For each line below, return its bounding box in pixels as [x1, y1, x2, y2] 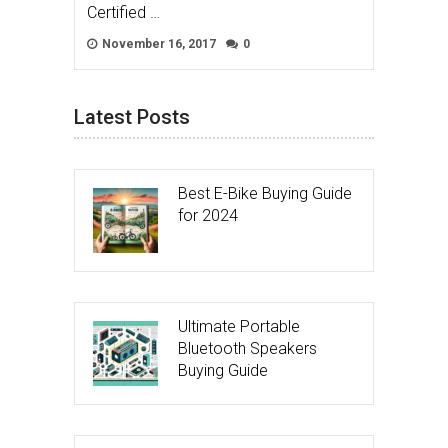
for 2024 [178, 206, 238, 226]
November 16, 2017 [99, 37, 216, 52]
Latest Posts [74, 105, 190, 130]
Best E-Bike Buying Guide [178, 184, 352, 204]
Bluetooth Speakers [178, 339, 317, 359]
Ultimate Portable [178, 317, 300, 337]
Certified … [87, 3, 160, 23]
